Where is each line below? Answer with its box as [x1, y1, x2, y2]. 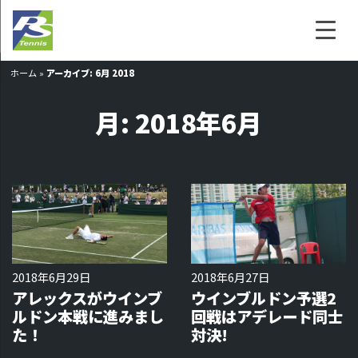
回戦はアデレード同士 [191, 305, 343, 328]
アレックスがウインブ [12, 287, 162, 309]
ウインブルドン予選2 [191, 287, 336, 309]
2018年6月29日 [12, 268, 90, 285]
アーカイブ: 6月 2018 [46, 66, 135, 79]
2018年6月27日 [191, 268, 269, 285]
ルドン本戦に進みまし [12, 305, 164, 328]
